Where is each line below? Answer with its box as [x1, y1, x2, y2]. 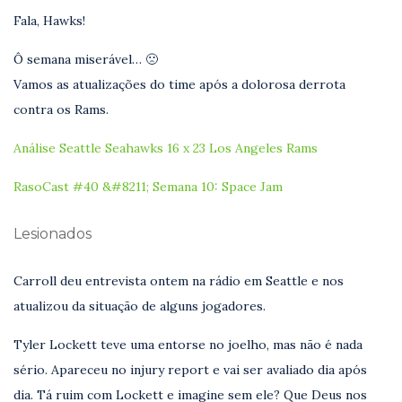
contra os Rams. [13, 100, 109, 118]
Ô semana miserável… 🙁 [13, 50, 158, 67]
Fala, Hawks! [13, 12, 85, 29]
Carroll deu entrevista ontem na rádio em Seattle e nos [13, 272, 344, 289]
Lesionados [13, 224, 92, 242]
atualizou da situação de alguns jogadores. [13, 297, 266, 314]
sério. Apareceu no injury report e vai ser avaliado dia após [13, 361, 367, 378]
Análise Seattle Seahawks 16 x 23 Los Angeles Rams [13, 139, 318, 156]
